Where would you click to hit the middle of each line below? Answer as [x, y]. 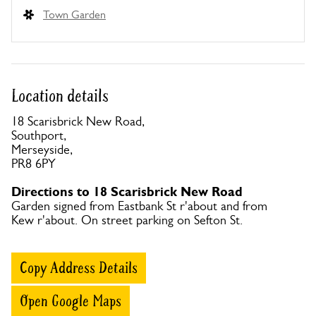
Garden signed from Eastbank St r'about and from [139, 206]
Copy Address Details [79, 268]
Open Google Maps [71, 301]
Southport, [39, 135]
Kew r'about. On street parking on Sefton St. [127, 220]
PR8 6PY [34, 164]
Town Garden [74, 14]
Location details [60, 96]
